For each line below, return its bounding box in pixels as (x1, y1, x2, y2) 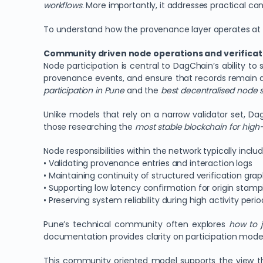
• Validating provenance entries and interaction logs (43, 157, 252, 169)
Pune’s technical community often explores (43, 218, 229, 230)
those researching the (43, 121, 135, 133)
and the (124, 85, 161, 96)
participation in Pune (43, 85, 125, 96)
